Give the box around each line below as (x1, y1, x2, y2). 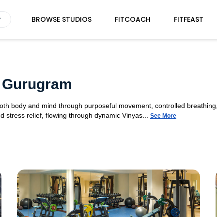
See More (150, 112, 176, 119)
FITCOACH (114, 15, 151, 24)
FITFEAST (173, 15, 203, 24)
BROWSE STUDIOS (31, 15, 92, 24)
